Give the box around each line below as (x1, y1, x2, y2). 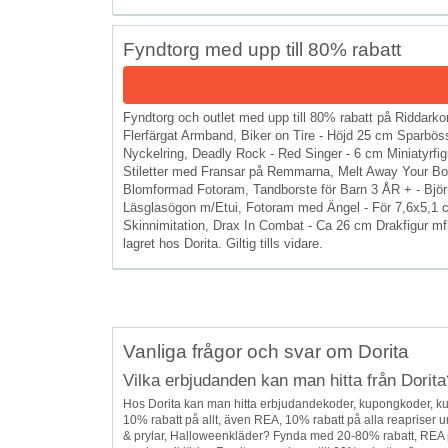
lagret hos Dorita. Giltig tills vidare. (123, 235, 323, 251)
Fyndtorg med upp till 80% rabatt (123, 38, 401, 60)
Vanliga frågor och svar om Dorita (123, 340, 409, 362)
